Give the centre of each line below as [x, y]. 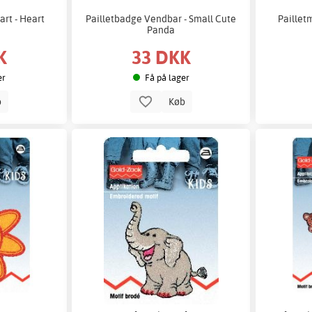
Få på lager [167, 77]
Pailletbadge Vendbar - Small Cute [161, 18]
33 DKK [161, 57]
